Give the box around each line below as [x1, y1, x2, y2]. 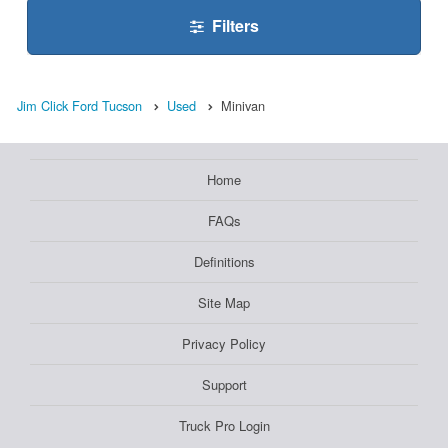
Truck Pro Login [178, 416, 270, 436]
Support [201, 375, 247, 395]
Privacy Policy [182, 334, 266, 354]
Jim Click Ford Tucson [17, 96, 142, 116]
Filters [211, 14, 259, 38]
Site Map [198, 293, 250, 313]
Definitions [193, 252, 255, 272]
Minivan [221, 96, 265, 116]
